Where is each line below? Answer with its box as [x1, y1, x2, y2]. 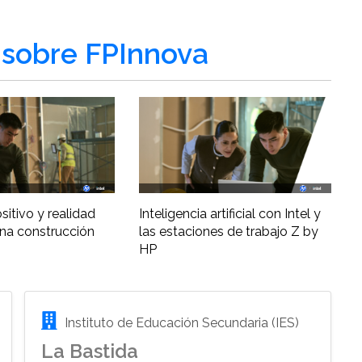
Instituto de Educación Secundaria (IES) [61, 315, 300, 331]
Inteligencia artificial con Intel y [138, 206, 321, 222]
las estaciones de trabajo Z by [138, 224, 318, 240]
